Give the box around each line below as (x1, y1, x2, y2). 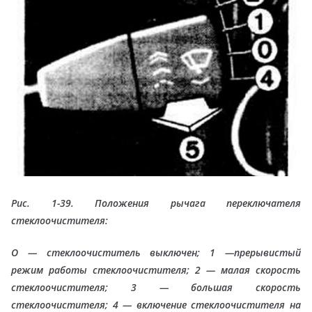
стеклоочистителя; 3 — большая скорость (11, 281, 301, 295)
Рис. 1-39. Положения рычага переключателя (11, 196, 301, 210)
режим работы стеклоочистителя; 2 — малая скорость (11, 263, 301, 277)
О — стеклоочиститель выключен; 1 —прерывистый (11, 246, 301, 260)
